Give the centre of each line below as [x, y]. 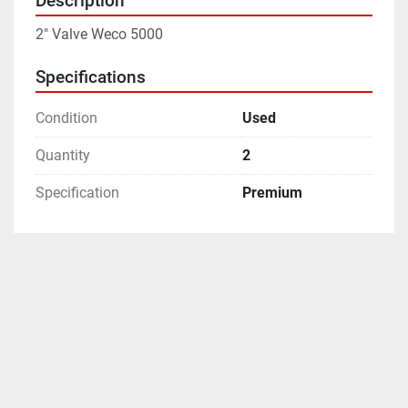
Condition [66, 118]
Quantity [63, 156]
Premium [272, 193]
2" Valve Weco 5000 [99, 35]
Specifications [91, 78]
